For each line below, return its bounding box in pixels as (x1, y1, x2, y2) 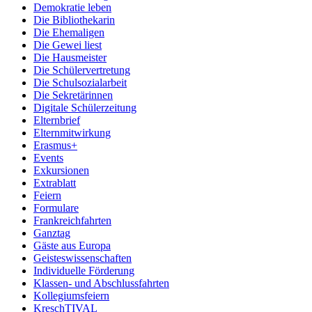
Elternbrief (33, 114, 80, 127)
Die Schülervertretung (33, 64, 130, 77)
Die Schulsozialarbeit (33, 77, 127, 89)
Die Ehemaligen (33, 26, 104, 39)
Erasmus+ (33, 139, 77, 152)
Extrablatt (33, 177, 76, 189)
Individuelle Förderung (33, 265, 134, 277)
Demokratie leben (33, 1, 111, 14)
